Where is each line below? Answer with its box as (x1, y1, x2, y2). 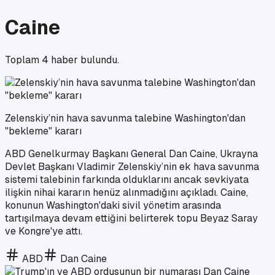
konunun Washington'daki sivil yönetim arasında (5, 198, 221, 212)
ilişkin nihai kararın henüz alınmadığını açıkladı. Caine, (5, 185, 248, 199)
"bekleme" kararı (5, 124, 82, 137)
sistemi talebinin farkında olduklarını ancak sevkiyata (5, 172, 249, 186)
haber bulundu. (48, 53, 119, 66)
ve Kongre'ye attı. (5, 224, 82, 238)
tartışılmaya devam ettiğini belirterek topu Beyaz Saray (5, 211, 258, 225)
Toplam (5, 53, 42, 66)
